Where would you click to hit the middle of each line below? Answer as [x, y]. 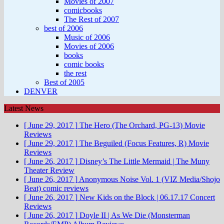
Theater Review [49, 170]
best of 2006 [63, 28]
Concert [202, 197]
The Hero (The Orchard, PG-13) [131, 125]
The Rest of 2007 [91, 19]
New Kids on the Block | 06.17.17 [134, 197]
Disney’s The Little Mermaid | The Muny [144, 161]
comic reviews [66, 188]
